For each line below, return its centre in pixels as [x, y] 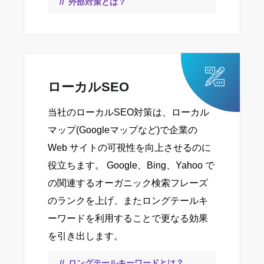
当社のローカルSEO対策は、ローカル [128, 113]
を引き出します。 [85, 236]
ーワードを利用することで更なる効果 [128, 219]
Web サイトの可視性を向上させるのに [129, 148]
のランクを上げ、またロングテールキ [128, 201]
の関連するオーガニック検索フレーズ [128, 183]
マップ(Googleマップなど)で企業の [123, 130]
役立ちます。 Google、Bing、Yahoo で [131, 166]
